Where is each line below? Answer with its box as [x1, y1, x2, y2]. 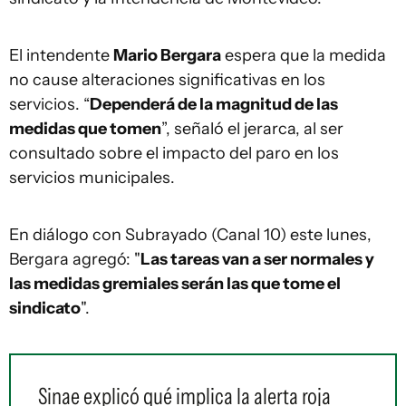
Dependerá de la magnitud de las [90, 94, 338, 114]
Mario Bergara [113, 45, 221, 65]
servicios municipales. [9, 168, 175, 188]
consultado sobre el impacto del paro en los [9, 143, 339, 163]
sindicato [9, 298, 81, 318]
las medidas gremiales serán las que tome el [9, 274, 341, 294]
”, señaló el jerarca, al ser [161, 119, 343, 139]
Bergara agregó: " [9, 249, 140, 269]
